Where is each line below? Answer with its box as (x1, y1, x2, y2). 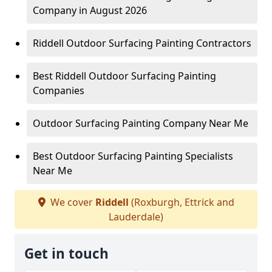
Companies (33, 84, 84, 97)
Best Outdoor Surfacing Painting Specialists (33, 149, 233, 163)
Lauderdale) (109, 210, 163, 223)
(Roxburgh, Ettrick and (128, 195, 234, 209)
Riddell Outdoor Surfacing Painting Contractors (33, 36, 251, 50)
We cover (47, 195, 95, 209)
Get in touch (24, 244, 109, 263)
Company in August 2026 (33, 4, 147, 17)
